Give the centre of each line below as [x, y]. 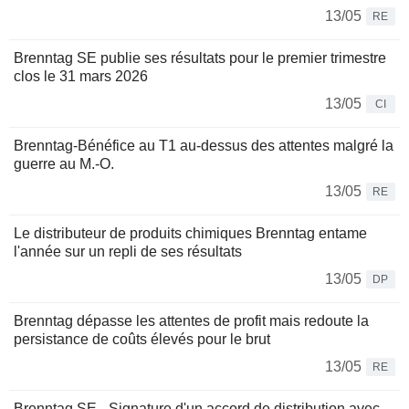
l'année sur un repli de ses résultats [128, 252]
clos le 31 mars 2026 [81, 77]
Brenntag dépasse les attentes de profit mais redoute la [191, 321]
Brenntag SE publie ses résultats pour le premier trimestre [200, 58]
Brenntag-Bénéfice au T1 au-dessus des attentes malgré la [204, 146]
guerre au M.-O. [64, 164]
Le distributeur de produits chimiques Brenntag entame [190, 234]
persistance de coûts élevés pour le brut [142, 340]
